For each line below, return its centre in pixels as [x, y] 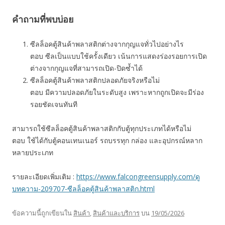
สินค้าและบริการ [116, 213]
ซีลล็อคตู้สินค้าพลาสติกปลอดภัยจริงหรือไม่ [95, 80]
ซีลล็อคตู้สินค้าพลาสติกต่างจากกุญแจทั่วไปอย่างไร [107, 44]
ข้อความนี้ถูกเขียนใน [43, 213]
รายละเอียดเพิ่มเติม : [44, 177]
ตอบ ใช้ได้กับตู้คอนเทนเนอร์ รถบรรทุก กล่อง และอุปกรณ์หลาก [107, 140]
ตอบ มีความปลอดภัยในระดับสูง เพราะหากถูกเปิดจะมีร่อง [117, 92]
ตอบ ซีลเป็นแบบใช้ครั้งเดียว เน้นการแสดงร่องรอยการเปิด [119, 56]
